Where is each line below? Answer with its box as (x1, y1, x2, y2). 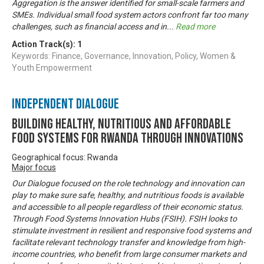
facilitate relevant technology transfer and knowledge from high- (12, 237, 245, 247)
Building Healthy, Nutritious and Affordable (12, 115, 231, 133)
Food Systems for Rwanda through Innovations (12, 129, 243, 147)
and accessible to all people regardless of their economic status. (12, 202, 243, 212)
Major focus (12, 162, 56, 172)
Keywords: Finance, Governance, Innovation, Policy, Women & (12, 51, 236, 61)
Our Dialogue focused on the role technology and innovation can (12, 178, 245, 188)
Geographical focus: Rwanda (12, 152, 118, 162)
